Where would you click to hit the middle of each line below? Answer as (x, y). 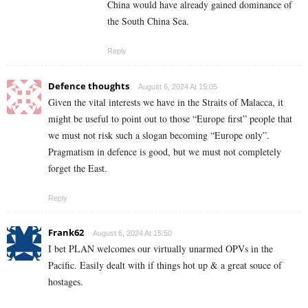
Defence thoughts (89, 86)
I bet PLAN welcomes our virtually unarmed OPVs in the (161, 248)
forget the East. (78, 168)
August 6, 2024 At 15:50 (132, 233)
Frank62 (66, 232)
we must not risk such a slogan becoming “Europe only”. (159, 135)
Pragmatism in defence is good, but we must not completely (165, 151)
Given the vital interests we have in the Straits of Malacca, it (166, 102)
